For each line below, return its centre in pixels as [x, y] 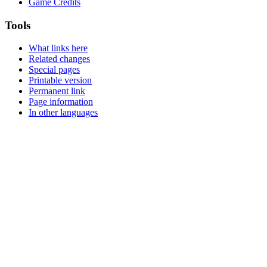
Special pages [54, 70]
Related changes [59, 59]
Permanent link [57, 91]
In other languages [63, 113]
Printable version [60, 80]
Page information [61, 102]
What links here [58, 48]
